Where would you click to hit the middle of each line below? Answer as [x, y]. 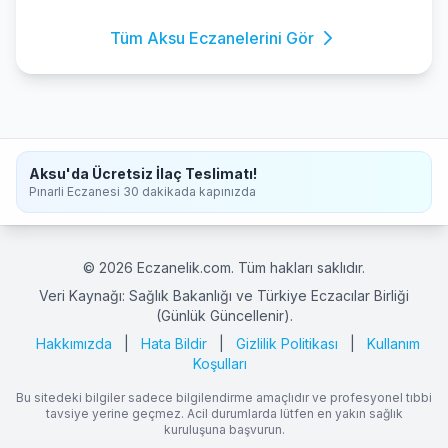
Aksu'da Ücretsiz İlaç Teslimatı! [143, 173]
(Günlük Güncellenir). [224, 315]
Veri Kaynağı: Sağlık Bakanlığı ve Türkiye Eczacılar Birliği [224, 295]
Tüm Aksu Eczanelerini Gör [212, 38]
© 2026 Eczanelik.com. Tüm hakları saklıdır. [224, 267]
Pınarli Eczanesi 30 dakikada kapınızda [142, 191]
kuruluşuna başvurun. [224, 429]
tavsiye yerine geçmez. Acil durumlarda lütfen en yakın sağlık [224, 413]
